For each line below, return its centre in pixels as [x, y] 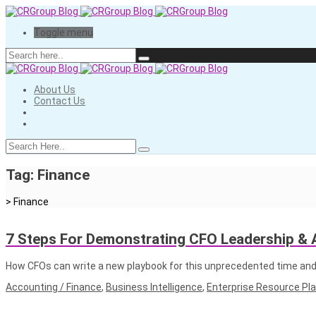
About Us [55, 90]
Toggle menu [63, 32]
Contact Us [60, 101]
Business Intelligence [154, 287]
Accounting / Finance [54, 287]
